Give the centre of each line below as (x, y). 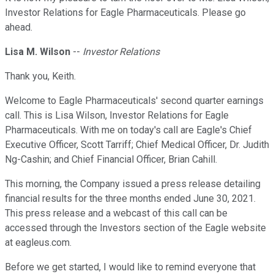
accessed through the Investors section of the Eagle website (135, 228)
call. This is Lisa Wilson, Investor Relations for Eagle (117, 116)
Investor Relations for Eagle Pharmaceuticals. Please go (125, 13)
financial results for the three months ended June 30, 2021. (130, 199)
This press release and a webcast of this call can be (116, 213)
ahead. (19, 28)
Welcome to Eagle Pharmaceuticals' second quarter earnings (134, 101)
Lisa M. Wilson (38, 52)
